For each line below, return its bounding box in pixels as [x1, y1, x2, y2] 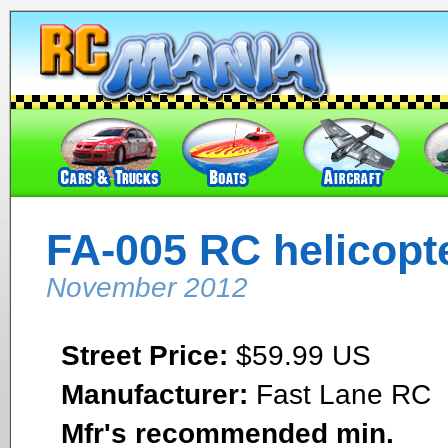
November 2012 [46, 272, 248, 303]
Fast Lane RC [248, 378, 431, 410]
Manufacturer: [61, 378, 248, 410]
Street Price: [61, 339, 228, 371]
